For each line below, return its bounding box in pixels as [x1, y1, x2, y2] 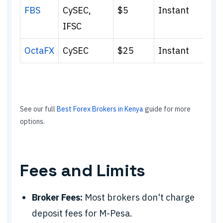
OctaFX [24, 45, 54, 56]
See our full [20, 105, 57, 113]
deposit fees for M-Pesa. [32, 208, 132, 219]
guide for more [143, 105, 191, 113]
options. [20, 117, 45, 126]
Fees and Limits [20, 160, 145, 181]
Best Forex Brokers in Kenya [57, 105, 143, 113]
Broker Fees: [32, 192, 83, 203]
